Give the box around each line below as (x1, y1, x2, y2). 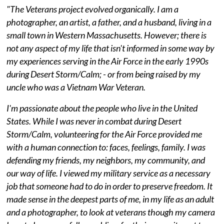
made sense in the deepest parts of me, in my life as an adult (6, 193, 214, 204)
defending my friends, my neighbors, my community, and (6, 154, 205, 165)
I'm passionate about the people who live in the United (6, 102, 198, 113)
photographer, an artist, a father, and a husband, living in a (6, 16, 212, 27)
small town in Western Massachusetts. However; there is (6, 29, 207, 40)
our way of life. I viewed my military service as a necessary (6, 167, 211, 178)
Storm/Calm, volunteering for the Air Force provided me (6, 128, 202, 139)
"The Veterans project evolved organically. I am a (6, 3, 179, 14)
